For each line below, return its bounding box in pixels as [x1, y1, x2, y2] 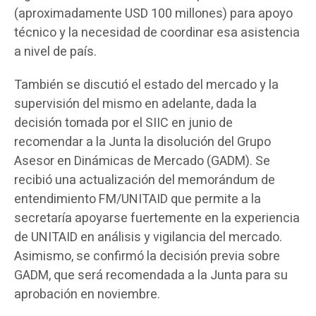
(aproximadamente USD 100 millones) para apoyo [14, 4, 293, 23]
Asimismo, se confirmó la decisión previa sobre [14, 247, 280, 266]
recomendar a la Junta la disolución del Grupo [14, 133, 271, 152]
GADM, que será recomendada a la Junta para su [14, 266, 288, 285]
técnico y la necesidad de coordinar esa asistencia [14, 23, 300, 42]
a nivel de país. [14, 42, 97, 61]
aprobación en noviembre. [14, 285, 160, 304]
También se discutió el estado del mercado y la [14, 75, 279, 95]
